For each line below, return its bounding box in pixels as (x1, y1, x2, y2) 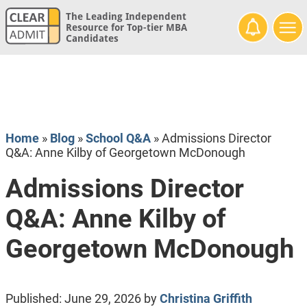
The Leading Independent (65, 11, 186, 23)
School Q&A (85, 131, 151, 146)
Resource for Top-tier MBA (65, 22, 187, 34)
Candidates (65, 33, 119, 45)
